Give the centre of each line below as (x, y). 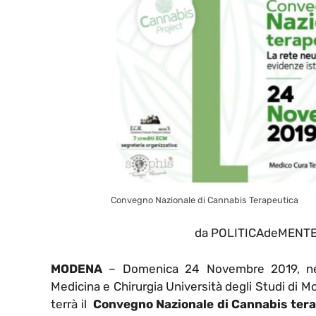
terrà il (72, 304)
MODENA (77, 268)
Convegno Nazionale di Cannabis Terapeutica (205, 200)
